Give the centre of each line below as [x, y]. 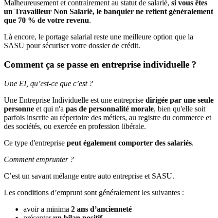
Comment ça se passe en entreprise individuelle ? [100, 65]
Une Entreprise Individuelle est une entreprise [75, 100]
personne [19, 109]
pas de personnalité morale [110, 109]
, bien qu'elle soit [180, 109]
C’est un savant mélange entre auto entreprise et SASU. [89, 176]
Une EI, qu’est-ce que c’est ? [48, 83]
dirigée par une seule [180, 100]
